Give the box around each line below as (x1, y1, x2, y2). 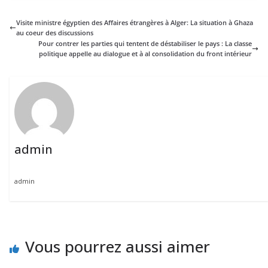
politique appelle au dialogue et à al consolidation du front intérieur (39, 49, 252, 59)
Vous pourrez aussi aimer (25, 236, 210, 258)
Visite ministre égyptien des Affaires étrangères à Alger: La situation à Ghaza (16, 18, 253, 28)
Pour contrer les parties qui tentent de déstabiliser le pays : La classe (38, 39, 252, 48)
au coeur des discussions (16, 28, 93, 38)
